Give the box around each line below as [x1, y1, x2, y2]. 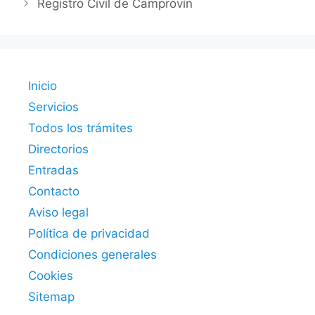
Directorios [28, 142, 89, 157]
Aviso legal [28, 205, 89, 220]
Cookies [28, 269, 73, 283]
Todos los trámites [28, 121, 133, 136]
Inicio [28, 79, 57, 94]
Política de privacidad [28, 226, 150, 241]
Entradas [28, 163, 79, 178]
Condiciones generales [28, 247, 157, 262]
